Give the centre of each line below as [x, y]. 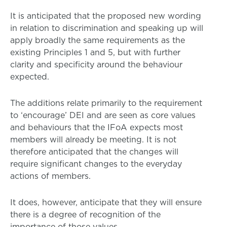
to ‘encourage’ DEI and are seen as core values [103, 115]
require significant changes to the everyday [96, 164]
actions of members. [50, 176]
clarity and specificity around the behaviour [96, 64]
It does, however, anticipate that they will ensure [106, 202]
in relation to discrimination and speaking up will [107, 28]
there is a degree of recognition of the [85, 214]
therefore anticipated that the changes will [94, 152]
